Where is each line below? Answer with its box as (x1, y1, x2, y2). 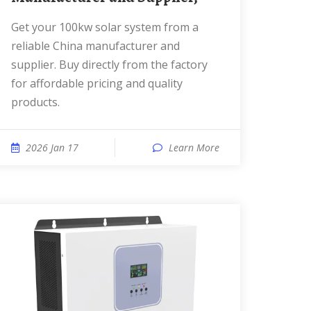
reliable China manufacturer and (11, 38, 180, 53)
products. (11, 94, 60, 110)
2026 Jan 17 (26, 141, 78, 154)
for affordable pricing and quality (11, 76, 183, 91)
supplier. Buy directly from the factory (11, 57, 208, 72)
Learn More (169, 141, 219, 154)
